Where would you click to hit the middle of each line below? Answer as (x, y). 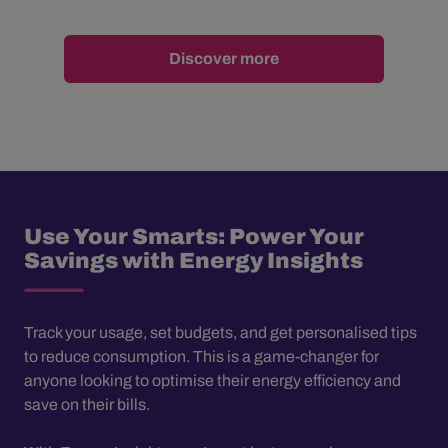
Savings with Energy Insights (193, 260)
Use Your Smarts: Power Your (194, 236)
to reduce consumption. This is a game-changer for (201, 356)
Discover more (224, 58)
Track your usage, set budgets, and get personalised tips (220, 332)
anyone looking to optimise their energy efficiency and (212, 380)
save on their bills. (87, 404)
